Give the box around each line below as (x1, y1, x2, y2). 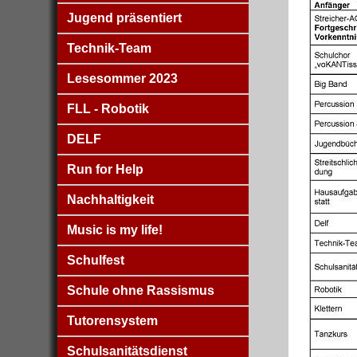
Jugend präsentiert (67, 11, 182, 25)
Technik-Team (67, 41, 151, 55)
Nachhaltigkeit (67, 193, 154, 206)
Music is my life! (67, 223, 163, 237)
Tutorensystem (67, 314, 158, 328)
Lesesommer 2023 (67, 72, 178, 85)
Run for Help (67, 163, 143, 176)
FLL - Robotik (67, 102, 149, 116)
